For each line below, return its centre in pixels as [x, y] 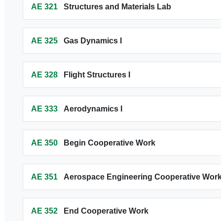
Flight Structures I [97, 75]
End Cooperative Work [106, 211]
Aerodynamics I [93, 109]
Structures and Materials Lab [117, 7]
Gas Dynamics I [92, 41]
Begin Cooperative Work [109, 143]
